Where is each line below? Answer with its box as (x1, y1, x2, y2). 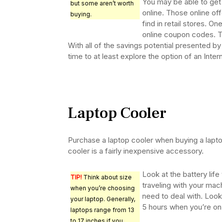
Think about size (82, 173, 132, 181)
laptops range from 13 (70, 206, 134, 214)
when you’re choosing (70, 184, 135, 192)
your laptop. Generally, (70, 195, 135, 203)
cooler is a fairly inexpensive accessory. (68, 146, 204, 156)
